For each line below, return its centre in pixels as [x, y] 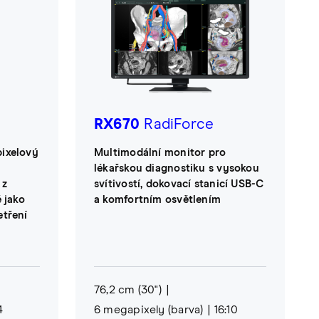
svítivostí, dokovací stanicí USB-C [179, 184]
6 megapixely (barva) [149, 309]
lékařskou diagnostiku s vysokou [177, 168]
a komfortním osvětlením [158, 199]
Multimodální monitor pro [160, 152]
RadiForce [177, 124]
